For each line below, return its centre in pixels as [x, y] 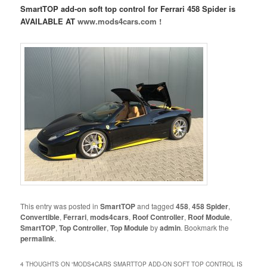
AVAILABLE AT [49, 21]
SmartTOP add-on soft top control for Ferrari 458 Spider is [128, 8]
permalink [38, 239]
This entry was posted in [60, 206]
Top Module [130, 228]
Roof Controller [159, 217]
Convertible [40, 217]
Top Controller [83, 228]
